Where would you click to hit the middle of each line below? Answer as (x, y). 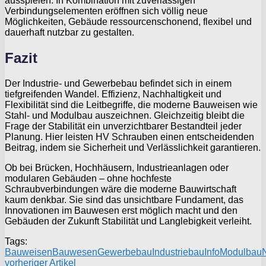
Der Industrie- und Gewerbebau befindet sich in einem (118, 83)
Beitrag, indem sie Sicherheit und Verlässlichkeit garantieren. (133, 148)
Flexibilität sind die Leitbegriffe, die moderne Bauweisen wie (131, 105)
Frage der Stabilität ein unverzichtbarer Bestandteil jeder (123, 126)
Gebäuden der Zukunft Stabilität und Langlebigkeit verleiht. (128, 221)
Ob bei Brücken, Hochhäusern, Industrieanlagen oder (117, 168)
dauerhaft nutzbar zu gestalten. (69, 33)
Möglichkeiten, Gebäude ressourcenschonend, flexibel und (128, 22)
